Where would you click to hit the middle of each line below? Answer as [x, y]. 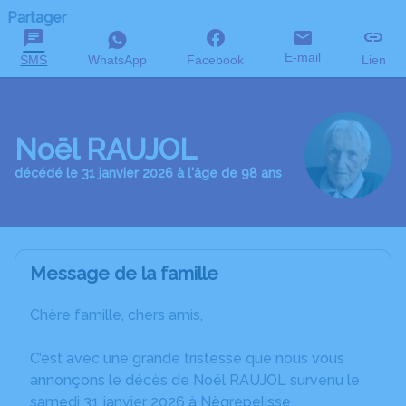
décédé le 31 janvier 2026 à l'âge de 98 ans [148, 173]
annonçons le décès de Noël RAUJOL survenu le [195, 380]
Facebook [216, 60]
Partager [37, 18]
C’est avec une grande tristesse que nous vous [187, 358]
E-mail [303, 57]
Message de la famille [124, 274]
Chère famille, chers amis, [116, 315]
